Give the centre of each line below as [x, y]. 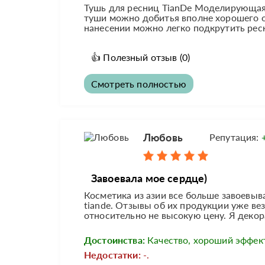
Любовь [163, 138]
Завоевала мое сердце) [149, 178]
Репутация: [235, 137]
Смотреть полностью [139, 84]
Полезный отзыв [140, 57]
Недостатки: [112, 255]
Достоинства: [114, 240]
